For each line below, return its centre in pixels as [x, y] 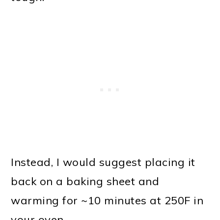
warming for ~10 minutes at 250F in [107, 201]
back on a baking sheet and [85, 181]
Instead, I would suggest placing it [103, 162]
